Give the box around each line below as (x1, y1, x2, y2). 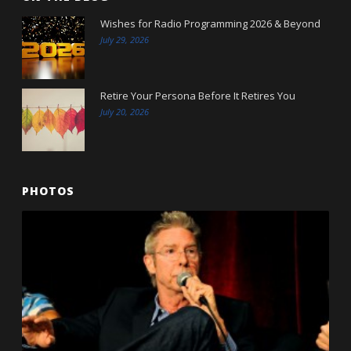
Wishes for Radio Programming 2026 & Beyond (100, 16, 321, 31)
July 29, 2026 (100, 33, 150, 45)
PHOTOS (22, 183, 75, 198)
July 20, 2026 (100, 105, 150, 118)
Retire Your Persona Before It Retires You (100, 88, 296, 103)
